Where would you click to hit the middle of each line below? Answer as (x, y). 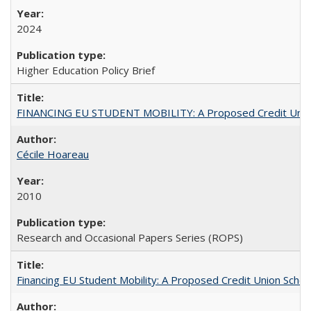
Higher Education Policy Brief (86, 70)
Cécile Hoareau (53, 154)
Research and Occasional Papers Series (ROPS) (130, 237)
